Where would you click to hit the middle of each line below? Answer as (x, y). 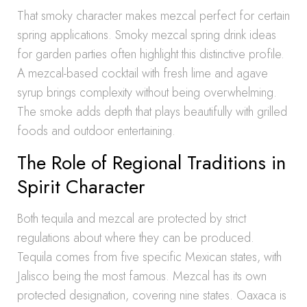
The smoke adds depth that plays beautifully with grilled (152, 112)
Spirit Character (81, 187)
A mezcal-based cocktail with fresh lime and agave (143, 73)
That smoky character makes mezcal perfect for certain (153, 16)
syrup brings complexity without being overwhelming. (147, 93)
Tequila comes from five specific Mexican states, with (149, 257)
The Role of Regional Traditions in (151, 163)
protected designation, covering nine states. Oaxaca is (152, 295)
